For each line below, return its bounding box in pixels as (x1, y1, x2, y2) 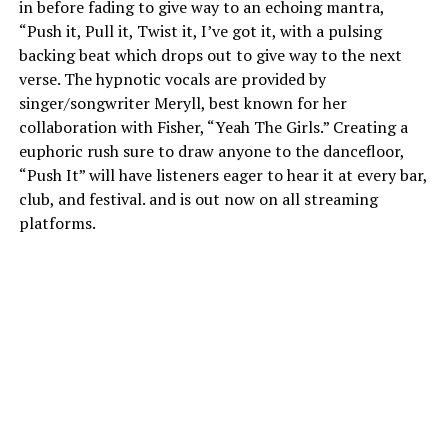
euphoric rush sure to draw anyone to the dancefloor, (18, 139, 404, 162)
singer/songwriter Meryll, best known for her (18, 91, 347, 114)
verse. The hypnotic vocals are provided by (18, 67, 326, 90)
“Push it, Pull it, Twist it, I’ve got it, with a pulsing (18, 19, 382, 42)
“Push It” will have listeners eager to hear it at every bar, (18, 163, 427, 186)
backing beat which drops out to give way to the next (18, 43, 402, 66)
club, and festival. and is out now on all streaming (18, 187, 378, 210)
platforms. (18, 211, 96, 234)
